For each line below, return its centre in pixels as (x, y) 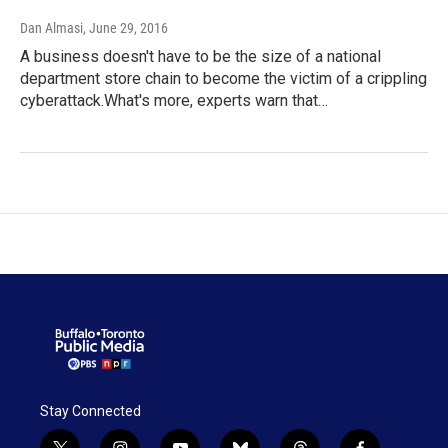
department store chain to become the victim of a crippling (223, 79)
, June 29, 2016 (125, 28)
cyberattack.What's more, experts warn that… (174, 101)
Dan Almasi (51, 28)
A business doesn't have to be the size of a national (200, 57)
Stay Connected (90, 410)
